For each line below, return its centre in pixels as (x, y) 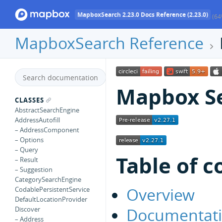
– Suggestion (34, 169)
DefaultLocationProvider (51, 199)
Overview (161, 194)
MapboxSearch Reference (109, 43)
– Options (29, 140)
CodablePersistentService (52, 189)
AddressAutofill (37, 120)
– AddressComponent (47, 130)
